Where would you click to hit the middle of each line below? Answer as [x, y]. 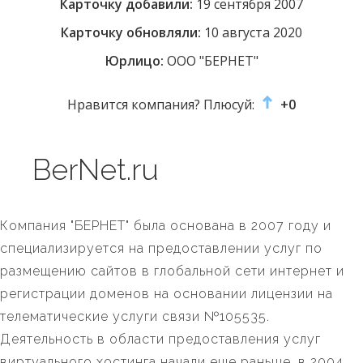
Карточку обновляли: [131, 33]
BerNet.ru [96, 170]
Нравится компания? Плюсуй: [162, 105]
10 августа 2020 [252, 33]
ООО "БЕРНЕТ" [211, 61]
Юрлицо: [134, 61]
